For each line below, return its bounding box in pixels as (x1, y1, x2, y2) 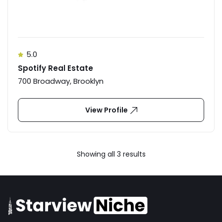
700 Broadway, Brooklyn (18, 76, 104, 87)
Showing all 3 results (76, 149, 146, 160)
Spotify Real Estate (18, 63, 93, 74)
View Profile (85, 105, 128, 115)
